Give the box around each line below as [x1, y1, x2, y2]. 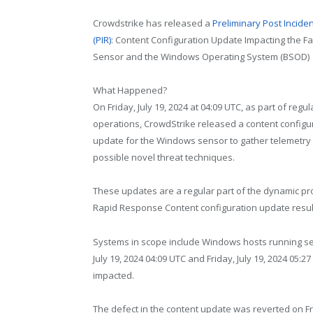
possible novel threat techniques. [93, 151, 235, 164]
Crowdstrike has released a [93, 17, 212, 30]
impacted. [93, 268, 134, 282]
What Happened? [93, 84, 167, 97]
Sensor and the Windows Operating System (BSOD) [93, 50, 310, 64]
